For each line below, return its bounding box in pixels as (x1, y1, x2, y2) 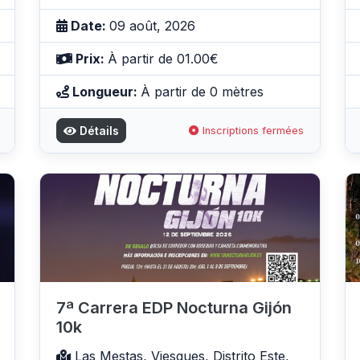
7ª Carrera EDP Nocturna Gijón (56, 297, 292, 317)
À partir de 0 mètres (141, 84, 264, 100)
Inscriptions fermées (199, 125, 304, 137)
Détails (76, 124, 119, 138)
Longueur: (69, 84, 141, 100)
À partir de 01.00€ (108, 51, 219, 67)
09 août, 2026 (109, 18, 195, 35)
